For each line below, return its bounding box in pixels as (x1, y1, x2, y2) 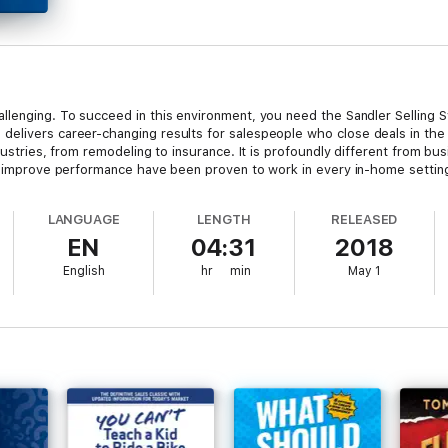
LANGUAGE (47, 212, 121, 227)
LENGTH (197, 212, 251, 227)
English (62, 264, 105, 278)
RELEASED (330, 212, 398, 227)
